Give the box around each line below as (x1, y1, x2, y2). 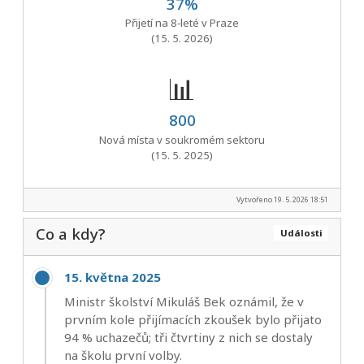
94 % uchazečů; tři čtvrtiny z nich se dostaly (64, 328, 313, 345)
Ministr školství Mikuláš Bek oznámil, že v (64, 292, 304, 310)
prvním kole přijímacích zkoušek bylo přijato (64, 310, 322, 327)
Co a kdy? (36, 223, 106, 244)
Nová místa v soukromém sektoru (99, 132, 265, 147)
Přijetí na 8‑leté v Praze (125, 15, 239, 31)
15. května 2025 (64, 268, 161, 285)
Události (279, 226, 323, 239)
